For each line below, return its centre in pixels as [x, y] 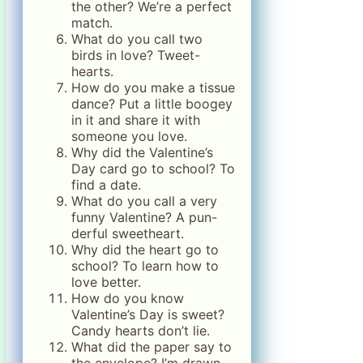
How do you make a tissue [153, 88]
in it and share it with [136, 120]
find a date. [106, 185]
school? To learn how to [145, 266]
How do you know [128, 298]
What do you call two [137, 39]
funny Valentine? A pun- [144, 217]
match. [92, 23]
